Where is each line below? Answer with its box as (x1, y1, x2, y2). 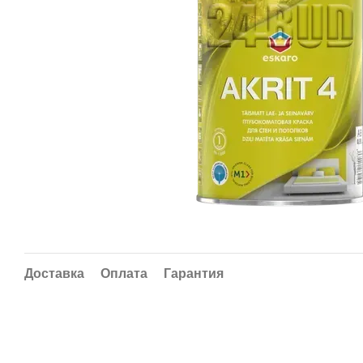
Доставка (24, 267, 84, 280)
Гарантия (164, 267, 224, 280)
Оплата (100, 267, 147, 280)
